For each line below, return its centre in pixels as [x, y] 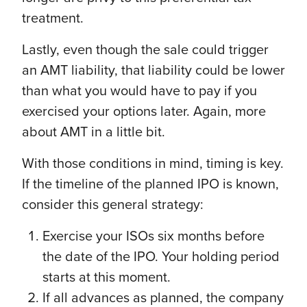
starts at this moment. [107, 277]
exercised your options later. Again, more [144, 111]
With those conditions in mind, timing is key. [153, 163]
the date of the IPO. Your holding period [161, 257]
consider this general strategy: [113, 205]
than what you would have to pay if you [139, 91]
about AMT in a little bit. [94, 132]
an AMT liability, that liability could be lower [153, 70]
